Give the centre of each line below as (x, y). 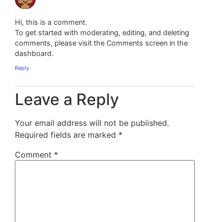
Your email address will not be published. (92, 123)
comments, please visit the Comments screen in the (101, 43)
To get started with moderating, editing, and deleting (102, 32)
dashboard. (34, 53)
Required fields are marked (67, 135)
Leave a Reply (67, 100)
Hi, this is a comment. (51, 22)
